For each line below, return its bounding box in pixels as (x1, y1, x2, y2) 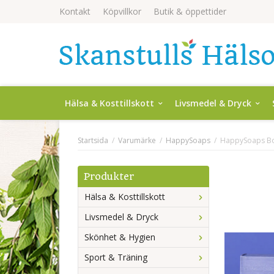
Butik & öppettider (154, 6, 226, 17)
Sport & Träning (84, 251, 147, 263)
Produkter (84, 171, 134, 182)
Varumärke (118, 135, 156, 146)
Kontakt (59, 6, 91, 17)
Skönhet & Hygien (84, 231, 155, 243)
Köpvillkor (103, 6, 141, 17)
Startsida (78, 135, 108, 146)
